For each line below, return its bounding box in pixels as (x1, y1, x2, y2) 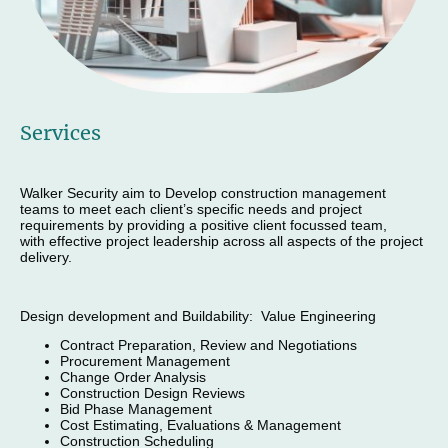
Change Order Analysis (60, 369, 206, 386)
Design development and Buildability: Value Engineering (20, 307, 376, 324)
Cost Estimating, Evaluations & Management (60, 417, 341, 434)
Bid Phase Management (60, 401, 212, 418)
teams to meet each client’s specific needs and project (20, 201, 362, 218)
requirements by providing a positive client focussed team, (20, 217, 387, 234)
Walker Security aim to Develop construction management (20, 185, 386, 202)
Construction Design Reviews (60, 385, 245, 402)
